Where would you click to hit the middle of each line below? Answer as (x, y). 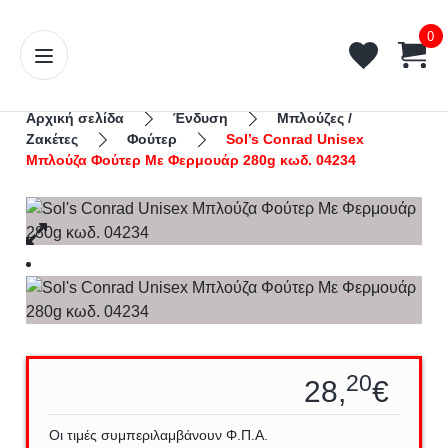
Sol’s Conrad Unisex (295, 138)
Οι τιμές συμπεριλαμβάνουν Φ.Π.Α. (159, 435)
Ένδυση (201, 117)
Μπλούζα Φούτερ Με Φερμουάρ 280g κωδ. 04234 (191, 159)
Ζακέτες (52, 138)
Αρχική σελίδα (75, 117)
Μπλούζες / (315, 117)
